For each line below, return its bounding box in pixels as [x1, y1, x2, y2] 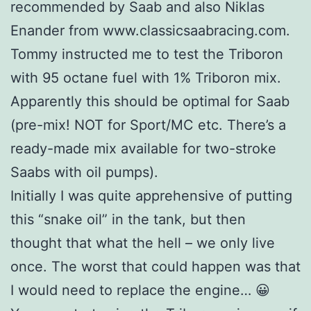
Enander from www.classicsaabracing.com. [10, 22, 290, 40]
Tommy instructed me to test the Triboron [10, 46, 283, 63]
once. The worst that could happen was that [10, 258, 301, 276]
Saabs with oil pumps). [10, 164, 158, 181]
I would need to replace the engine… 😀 [10, 282, 270, 299]
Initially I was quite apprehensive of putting [10, 187, 292, 205]
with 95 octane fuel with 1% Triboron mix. [10, 69, 281, 87]
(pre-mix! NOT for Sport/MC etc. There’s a [10, 117, 286, 134]
